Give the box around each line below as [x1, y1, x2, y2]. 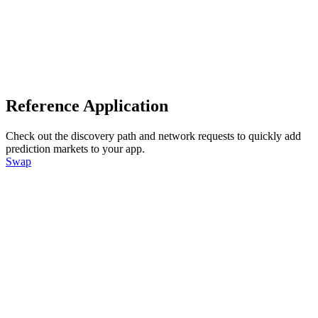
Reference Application [6, 97, 168, 116]
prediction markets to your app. [6, 143, 145, 155]
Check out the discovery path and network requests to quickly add [6, 130, 301, 143]
